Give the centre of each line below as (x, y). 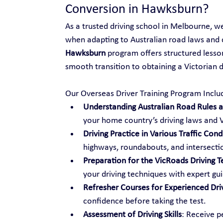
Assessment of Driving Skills (132, 215)
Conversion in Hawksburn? (137, 9)
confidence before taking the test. (144, 201)
